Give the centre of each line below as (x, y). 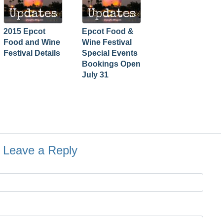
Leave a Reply (40, 150)
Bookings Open (111, 64)
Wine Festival (107, 42)
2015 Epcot (24, 31)
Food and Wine (32, 42)
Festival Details (32, 53)
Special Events (110, 53)
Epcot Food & (108, 31)
